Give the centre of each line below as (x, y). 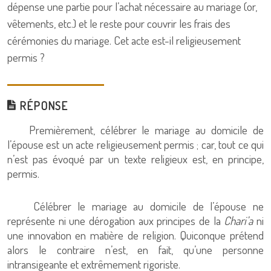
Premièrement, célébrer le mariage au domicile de (135, 130)
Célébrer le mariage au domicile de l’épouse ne (135, 206)
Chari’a (240, 220)
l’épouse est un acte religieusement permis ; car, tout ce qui (135, 144)
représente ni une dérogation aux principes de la (116, 220)
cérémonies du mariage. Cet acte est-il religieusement (124, 40)
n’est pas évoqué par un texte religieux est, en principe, (135, 159)
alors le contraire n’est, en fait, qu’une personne (135, 250)
